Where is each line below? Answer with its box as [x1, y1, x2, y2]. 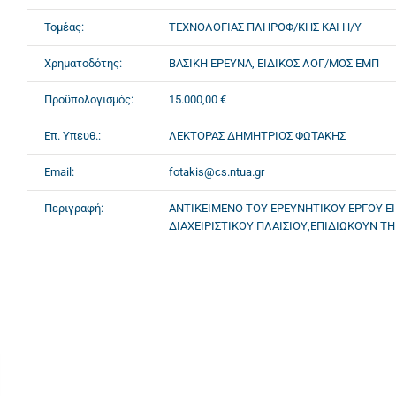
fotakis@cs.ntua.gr [169, 164, 264, 179]
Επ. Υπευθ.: [44, 128, 101, 142]
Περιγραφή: [44, 201, 103, 215]
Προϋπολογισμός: [44, 92, 133, 106]
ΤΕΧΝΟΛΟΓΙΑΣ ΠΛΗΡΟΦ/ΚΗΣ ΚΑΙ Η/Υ [169, 19, 362, 34]
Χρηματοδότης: [44, 56, 122, 70]
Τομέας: [44, 19, 84, 34]
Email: [44, 164, 74, 179]
